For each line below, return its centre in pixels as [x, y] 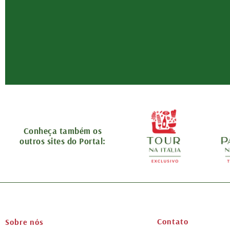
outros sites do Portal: [63, 141]
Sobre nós [25, 222]
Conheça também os [63, 131]
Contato [173, 222]
